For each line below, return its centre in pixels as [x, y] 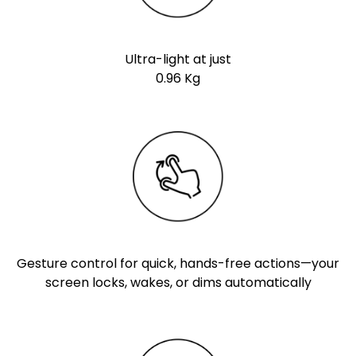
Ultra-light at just [178, 59]
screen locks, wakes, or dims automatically [178, 283]
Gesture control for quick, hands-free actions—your [178, 264]
